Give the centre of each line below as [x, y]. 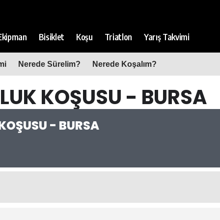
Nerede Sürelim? [49, 64]
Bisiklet [52, 37]
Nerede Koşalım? [124, 64]
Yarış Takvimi [166, 37]
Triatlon [118, 37]
